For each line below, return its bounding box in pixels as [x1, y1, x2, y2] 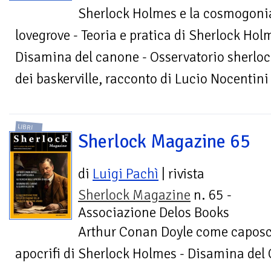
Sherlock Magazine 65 [78, 130, 250, 154]
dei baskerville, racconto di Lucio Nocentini [15, 70, 269, 88]
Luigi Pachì [93, 165, 158, 183]
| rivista [158, 165, 204, 183]
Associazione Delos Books [78, 204, 229, 222]
